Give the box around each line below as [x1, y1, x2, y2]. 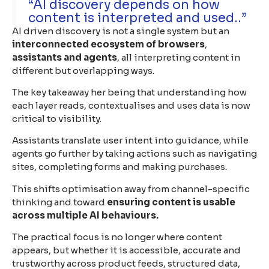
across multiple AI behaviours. [12, 209, 159, 221]
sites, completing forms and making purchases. [12, 161, 229, 173]
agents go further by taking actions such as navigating [12, 148, 257, 160]
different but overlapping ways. [12, 64, 156, 76]
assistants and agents [12, 51, 117, 63]
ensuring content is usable [107, 196, 235, 208]
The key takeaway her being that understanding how [12, 86, 247, 98]
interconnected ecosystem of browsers [12, 38, 205, 50]
